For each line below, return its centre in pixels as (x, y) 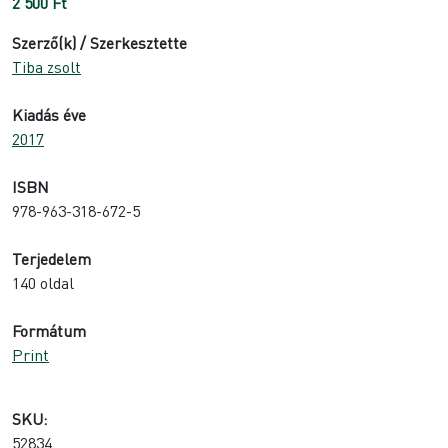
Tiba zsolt (46, 66)
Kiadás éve (49, 114)
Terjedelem (51, 258)
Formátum (49, 330)
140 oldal (43, 282)
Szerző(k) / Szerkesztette (99, 42)
